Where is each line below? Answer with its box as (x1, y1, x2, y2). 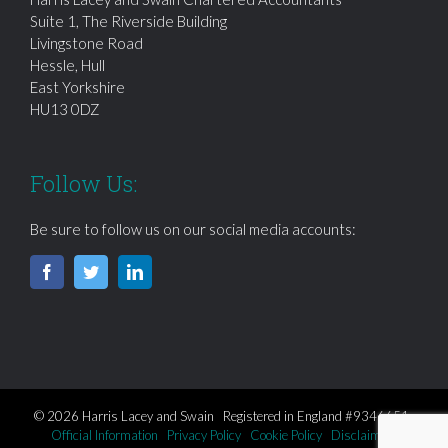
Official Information (50, 426, 158, 443)
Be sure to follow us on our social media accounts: (30, 219, 356, 238)
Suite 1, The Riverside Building (30, 11, 227, 30)
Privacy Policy (166, 426, 241, 443)
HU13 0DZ (30, 99, 100, 118)
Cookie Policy (249, 426, 322, 443)
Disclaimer (330, 426, 392, 443)
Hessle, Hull (30, 55, 105, 74)
